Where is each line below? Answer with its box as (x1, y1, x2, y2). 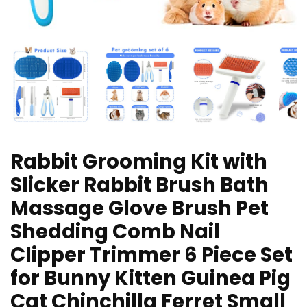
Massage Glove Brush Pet (10, 194, 269, 222)
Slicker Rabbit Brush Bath (10, 171, 269, 199)
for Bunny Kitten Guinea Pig (10, 264, 291, 292)
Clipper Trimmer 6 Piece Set (10, 241, 293, 269)
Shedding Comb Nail (10, 217, 220, 245)
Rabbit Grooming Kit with (10, 147, 267, 175)
